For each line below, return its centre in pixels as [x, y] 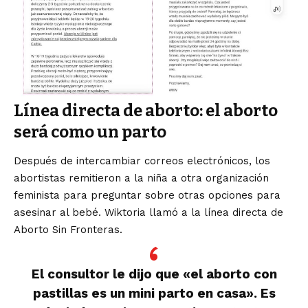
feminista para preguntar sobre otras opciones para [147, 196]
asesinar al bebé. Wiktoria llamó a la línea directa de [148, 213]
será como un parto [90, 132]
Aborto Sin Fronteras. [68, 230]
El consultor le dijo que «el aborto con [154, 274]
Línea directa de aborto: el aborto [146, 110]
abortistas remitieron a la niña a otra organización [141, 178]
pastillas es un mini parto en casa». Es [154, 293]
